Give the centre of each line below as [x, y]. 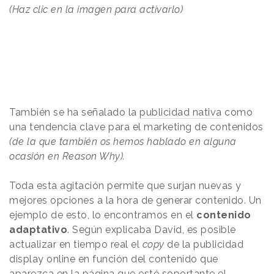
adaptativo [38, 229]
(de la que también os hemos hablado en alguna [123, 141]
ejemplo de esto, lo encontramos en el [103, 215]
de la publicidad [204, 244]
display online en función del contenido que [114, 259]
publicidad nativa [181, 112]
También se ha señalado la [74, 112]
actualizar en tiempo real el [76, 244]
